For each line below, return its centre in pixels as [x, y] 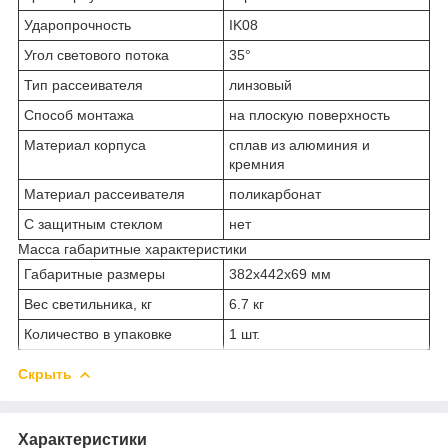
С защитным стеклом [93, 223]
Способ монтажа [79, 114]
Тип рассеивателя [83, 84]
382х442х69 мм [280, 273]
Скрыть [45, 373]
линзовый [260, 84]
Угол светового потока [96, 54]
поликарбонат [275, 193]
